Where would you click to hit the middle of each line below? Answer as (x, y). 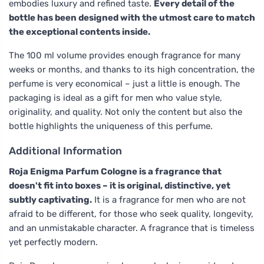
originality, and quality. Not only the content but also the (126, 112)
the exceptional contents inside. (80, 32)
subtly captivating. (50, 199)
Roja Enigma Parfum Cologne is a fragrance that (115, 171)
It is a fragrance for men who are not (169, 199)
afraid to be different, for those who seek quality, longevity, (131, 214)
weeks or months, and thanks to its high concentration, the (132, 69)
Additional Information (65, 151)
